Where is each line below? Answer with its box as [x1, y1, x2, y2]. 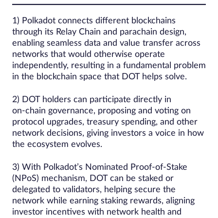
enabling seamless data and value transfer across [12, 39, 200, 48]
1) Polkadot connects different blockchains [12, 17, 176, 25]
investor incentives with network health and [12, 208, 182, 217]
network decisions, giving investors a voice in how [12, 129, 204, 138]
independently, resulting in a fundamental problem [12, 61, 206, 70]
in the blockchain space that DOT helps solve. [12, 73, 187, 81]
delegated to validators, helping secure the [12, 185, 176, 194]
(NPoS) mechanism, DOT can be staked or [12, 174, 174, 183]
